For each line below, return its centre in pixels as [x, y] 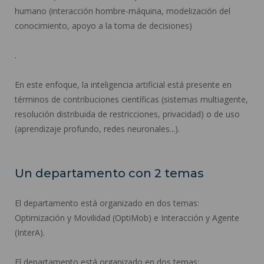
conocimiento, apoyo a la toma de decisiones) [103, 25]
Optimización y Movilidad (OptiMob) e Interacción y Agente [127, 217]
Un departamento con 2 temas [109, 173]
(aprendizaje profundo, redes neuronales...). [97, 128]
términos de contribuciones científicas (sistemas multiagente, [131, 99]
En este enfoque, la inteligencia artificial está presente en [123, 84]
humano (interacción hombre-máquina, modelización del [123, 11]
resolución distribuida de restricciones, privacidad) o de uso [127, 114]
